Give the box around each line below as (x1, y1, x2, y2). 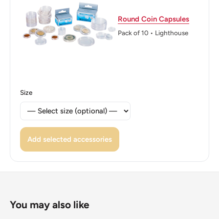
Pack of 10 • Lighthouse (118, 28, 188, 37)
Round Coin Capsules (118, 14, 189, 23)
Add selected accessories (27, 135, 112, 144)
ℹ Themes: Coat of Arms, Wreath (10, 3, 119, 12)
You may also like (10, 198, 89, 211)
